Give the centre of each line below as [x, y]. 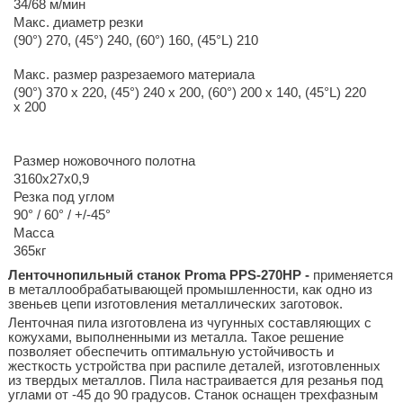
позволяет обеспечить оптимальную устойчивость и [170, 351]
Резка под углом [63, 197]
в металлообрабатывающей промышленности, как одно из [190, 289]
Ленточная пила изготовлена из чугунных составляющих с [189, 322]
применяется [353, 275]
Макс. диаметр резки [78, 22]
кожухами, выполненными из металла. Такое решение [175, 337]
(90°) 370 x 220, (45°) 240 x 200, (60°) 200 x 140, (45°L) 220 [189, 92]
